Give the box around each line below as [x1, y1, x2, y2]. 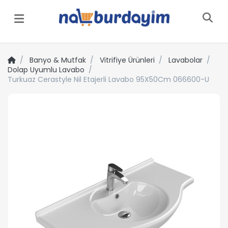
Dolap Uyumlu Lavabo [8, 64, 84, 75]
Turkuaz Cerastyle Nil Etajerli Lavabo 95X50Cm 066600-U [8, 74, 209, 84]
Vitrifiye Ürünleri [100, 54, 155, 65]
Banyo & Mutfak [30, 54, 86, 65]
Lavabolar [168, 54, 203, 65]
